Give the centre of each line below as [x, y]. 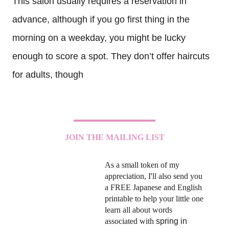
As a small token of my [142, 165]
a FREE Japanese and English [153, 188]
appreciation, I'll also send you [154, 176]
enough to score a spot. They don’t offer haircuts [111, 56]
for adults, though [48, 75]
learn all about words [139, 210]
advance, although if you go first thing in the [101, 20]
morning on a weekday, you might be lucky [99, 38]
